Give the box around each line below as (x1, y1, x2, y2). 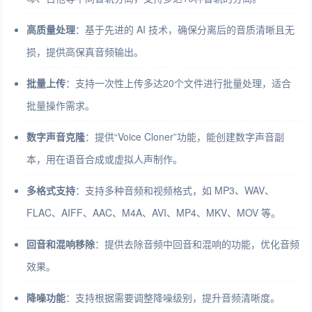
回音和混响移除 (26, 237, 95, 251)
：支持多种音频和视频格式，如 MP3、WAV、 (75, 183, 275, 197)
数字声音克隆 (26, 130, 86, 143)
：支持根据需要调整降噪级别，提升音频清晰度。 (65, 290, 281, 304)
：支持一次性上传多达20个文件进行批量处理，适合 (65, 76, 292, 90)
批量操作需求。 (26, 98, 95, 112)
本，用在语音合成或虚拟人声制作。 (26, 152, 183, 166)
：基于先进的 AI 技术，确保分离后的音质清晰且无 (75, 22, 295, 36)
